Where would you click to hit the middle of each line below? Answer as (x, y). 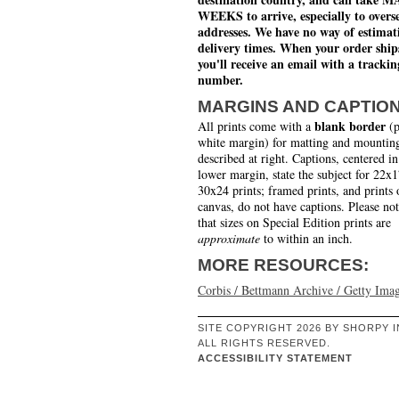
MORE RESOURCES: (283, 265)
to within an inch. (306, 238)
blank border (350, 126)
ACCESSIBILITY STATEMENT (275, 358)
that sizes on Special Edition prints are (294, 222)
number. (220, 79)
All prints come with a (256, 126)
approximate (229, 238)
